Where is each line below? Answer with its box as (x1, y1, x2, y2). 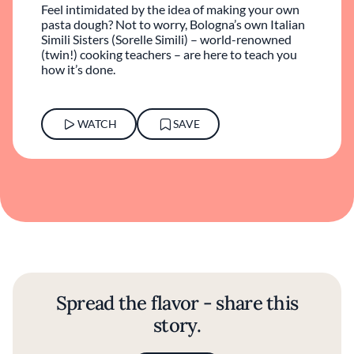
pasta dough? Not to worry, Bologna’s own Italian (41, 17, 305, 32)
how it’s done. (41, 62, 115, 77)
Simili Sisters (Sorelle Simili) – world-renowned (41, 32, 292, 47)
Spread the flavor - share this (55, 291, 299, 315)
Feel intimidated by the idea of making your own (41, 2, 299, 17)
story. (153, 313, 201, 337)
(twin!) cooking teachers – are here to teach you (41, 47, 297, 62)
